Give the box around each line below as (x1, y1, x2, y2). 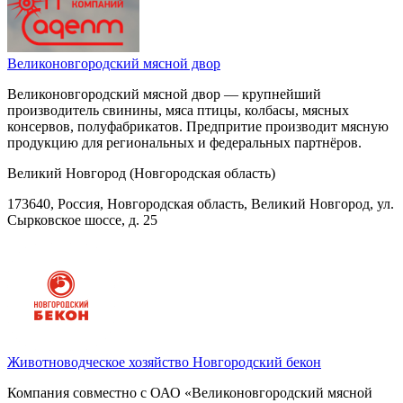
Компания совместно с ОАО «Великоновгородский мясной (7, 384, 372, 400)
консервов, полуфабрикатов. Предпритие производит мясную (7, 118, 389, 134)
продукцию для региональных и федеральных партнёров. (7, 134, 362, 150)
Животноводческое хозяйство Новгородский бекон (7, 354, 321, 370)
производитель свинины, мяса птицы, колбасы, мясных (7, 102, 349, 118)
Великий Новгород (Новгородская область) (7, 165, 275, 181)
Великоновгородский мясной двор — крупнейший (7, 85, 321, 102)
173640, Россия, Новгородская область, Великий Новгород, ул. (7, 195, 394, 211)
